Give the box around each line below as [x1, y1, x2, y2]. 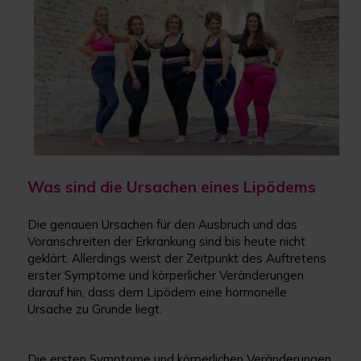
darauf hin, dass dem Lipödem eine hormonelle [27, 284, 288, 301]
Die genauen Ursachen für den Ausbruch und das [27, 217, 298, 233]
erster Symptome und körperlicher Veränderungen [27, 268, 305, 284]
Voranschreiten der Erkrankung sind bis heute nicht [27, 234, 306, 250]
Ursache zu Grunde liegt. [27, 301, 163, 317]
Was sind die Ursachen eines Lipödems [27, 177, 317, 197]
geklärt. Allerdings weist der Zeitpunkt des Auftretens [27, 251, 327, 267]
